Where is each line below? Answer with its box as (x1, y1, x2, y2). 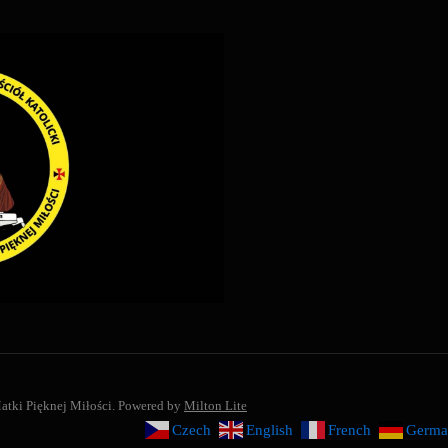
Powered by (118, 398, 184, 414)
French (328, 422, 371, 438)
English (246, 422, 293, 438)
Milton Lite (184, 398, 247, 414)
